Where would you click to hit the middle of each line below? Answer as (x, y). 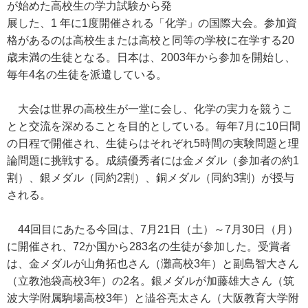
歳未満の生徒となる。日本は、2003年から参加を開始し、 (151, 57)
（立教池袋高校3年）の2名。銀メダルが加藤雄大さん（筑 (151, 281)
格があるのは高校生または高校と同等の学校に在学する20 (151, 40)
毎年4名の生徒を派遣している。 (87, 75)
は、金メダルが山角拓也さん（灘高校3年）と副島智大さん (153, 264)
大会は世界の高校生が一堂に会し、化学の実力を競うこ (150, 109)
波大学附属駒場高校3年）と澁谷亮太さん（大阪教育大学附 (153, 298)
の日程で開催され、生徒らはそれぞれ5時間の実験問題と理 (153, 143)
